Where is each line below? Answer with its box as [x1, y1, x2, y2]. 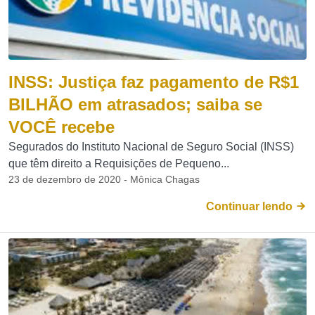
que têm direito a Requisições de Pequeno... [8, 157, 229, 169]
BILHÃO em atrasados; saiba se [8, 95, 262, 114]
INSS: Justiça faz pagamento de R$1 [8, 72, 299, 91]
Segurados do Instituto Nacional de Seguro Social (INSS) [8, 141, 294, 153]
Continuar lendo [206, 200, 295, 212]
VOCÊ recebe [8, 117, 115, 136]
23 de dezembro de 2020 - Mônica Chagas [8, 174, 200, 185]
